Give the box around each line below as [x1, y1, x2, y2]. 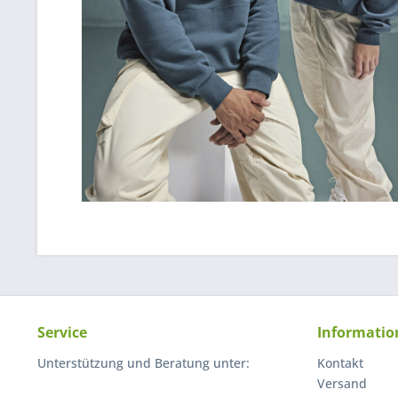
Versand [317, 375, 367, 392]
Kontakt [317, 354, 363, 371]
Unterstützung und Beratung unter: [37, 354, 250, 371]
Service [37, 322, 87, 342]
